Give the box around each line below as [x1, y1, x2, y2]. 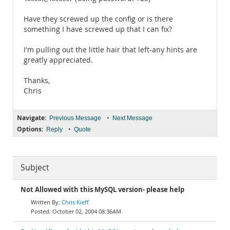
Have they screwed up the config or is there [24, 14, 173, 24]
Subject [21, 162, 49, 173]
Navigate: [17, 113, 46, 122]
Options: [17, 125, 43, 133]
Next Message [112, 114, 152, 122]
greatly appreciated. [24, 55, 93, 65]
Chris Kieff [62, 198, 89, 206]
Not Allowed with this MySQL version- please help [21, 185, 184, 194]
